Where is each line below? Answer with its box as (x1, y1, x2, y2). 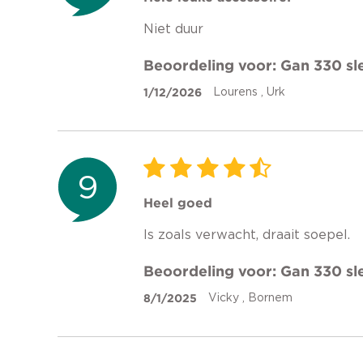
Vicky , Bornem (208, 292, 293, 304)
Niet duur (143, 22, 203, 36)
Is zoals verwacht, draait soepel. (143, 228, 350, 241)
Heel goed (143, 194, 212, 210)
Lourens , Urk (213, 86, 285, 98)
